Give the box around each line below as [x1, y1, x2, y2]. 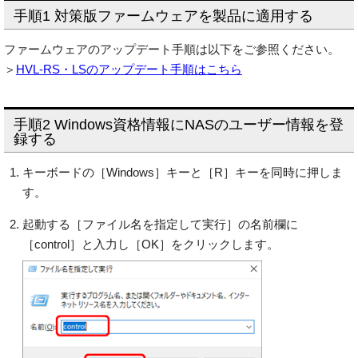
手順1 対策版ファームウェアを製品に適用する [14, 8, 313, 24]
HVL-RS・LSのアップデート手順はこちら [16, 62, 242, 76]
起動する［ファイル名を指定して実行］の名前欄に [22, 217, 298, 231]
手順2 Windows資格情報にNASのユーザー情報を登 [14, 117, 344, 133]
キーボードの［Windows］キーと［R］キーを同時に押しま [22, 165, 343, 179]
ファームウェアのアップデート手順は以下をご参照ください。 [4, 42, 340, 56]
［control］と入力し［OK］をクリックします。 [22, 237, 279, 251]
